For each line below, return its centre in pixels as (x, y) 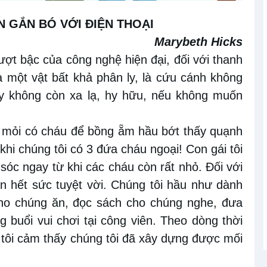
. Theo (172, 221)
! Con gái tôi (211, 149)
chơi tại (77, 221)
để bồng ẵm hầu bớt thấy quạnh (155, 131)
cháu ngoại (150, 149)
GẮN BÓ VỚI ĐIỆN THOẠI (82, 24)
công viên (124, 221)
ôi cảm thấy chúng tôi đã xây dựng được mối (124, 239)
